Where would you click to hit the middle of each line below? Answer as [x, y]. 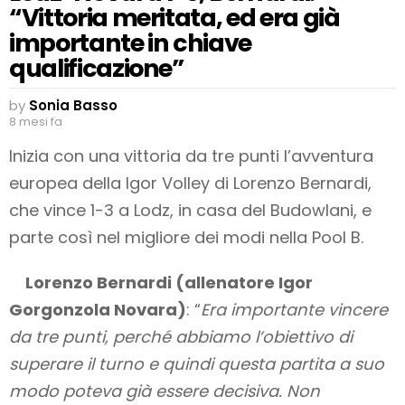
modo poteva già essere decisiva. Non [165, 391]
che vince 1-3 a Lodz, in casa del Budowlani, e [190, 211]
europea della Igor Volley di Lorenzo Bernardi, [190, 184]
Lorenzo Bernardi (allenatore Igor [169, 283]
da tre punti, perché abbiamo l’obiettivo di [181, 337]
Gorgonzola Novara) [98, 310]
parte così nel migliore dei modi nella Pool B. [186, 238]
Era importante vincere [294, 310]
